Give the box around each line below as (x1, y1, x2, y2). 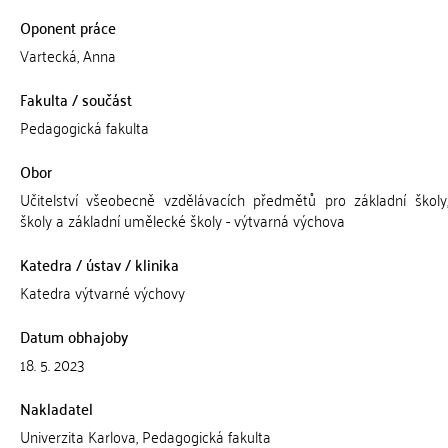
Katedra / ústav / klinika (19, 250, 179, 278)
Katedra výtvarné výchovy (19, 278, 185, 306)
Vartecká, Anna (19, 41, 116, 69)
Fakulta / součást (19, 85, 132, 113)
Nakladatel (19, 394, 93, 422)
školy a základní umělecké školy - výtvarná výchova (19, 206, 345, 234)
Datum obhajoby (19, 322, 128, 350)
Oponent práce (19, 13, 116, 41)
